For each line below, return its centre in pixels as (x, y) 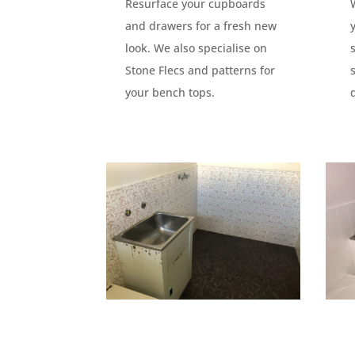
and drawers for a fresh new (201, 25)
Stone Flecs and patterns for (200, 70)
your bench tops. (170, 92)
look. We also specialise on (197, 48)
